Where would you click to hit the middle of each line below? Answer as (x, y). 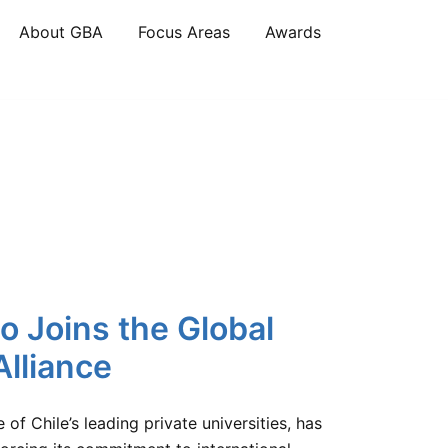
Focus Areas (184, 31)
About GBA (61, 31)
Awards (293, 31)
